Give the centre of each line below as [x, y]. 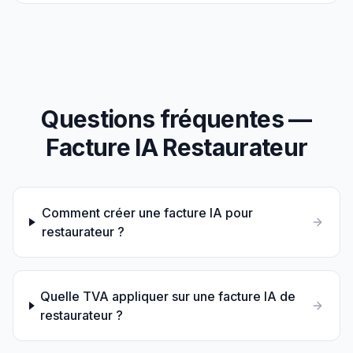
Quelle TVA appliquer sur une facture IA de [168, 296]
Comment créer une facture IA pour [147, 213]
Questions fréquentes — [176, 119]
